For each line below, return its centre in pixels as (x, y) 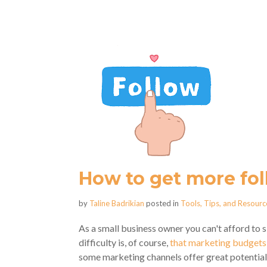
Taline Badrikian (117, 203)
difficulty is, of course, (124, 242)
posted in (162, 203)
